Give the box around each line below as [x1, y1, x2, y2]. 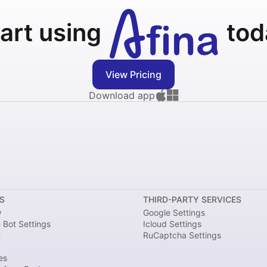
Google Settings [143, 207, 205, 218]
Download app [88, 89, 155, 101]
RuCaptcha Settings [143, 230, 221, 240]
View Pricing [105, 69, 162, 80]
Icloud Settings [143, 219, 201, 229]
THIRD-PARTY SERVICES [143, 194, 241, 204]
